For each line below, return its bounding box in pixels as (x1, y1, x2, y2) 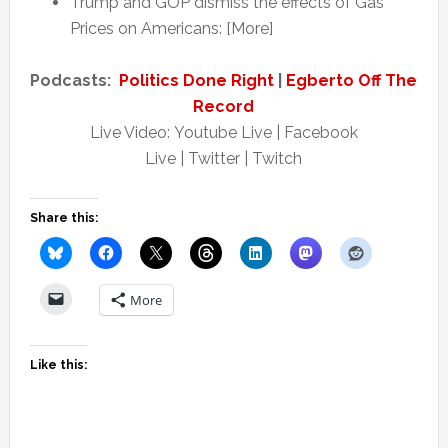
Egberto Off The (286, 71, 418, 90)
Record (193, 97, 255, 116)
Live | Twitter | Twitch (145, 149, 303, 168)
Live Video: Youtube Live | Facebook (89, 123, 358, 142)
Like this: (29, 358, 87, 372)
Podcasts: (30, 71, 116, 90)
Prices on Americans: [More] (69, 19, 273, 38)
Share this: (29, 211, 98, 225)
